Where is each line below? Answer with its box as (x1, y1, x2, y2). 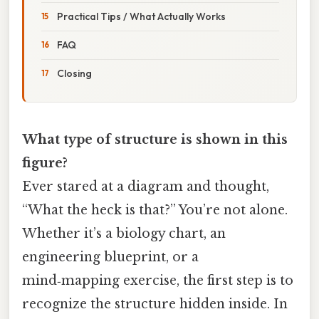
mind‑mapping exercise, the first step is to (22, 272, 293, 288)
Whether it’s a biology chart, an (22, 225, 226, 241)
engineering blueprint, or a (22, 249, 199, 265)
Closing (57, 66, 92, 80)
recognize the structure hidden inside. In (22, 296, 288, 312)
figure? (22, 155, 68, 171)
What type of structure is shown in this (22, 131, 288, 147)
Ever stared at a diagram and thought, (22, 178, 269, 194)
